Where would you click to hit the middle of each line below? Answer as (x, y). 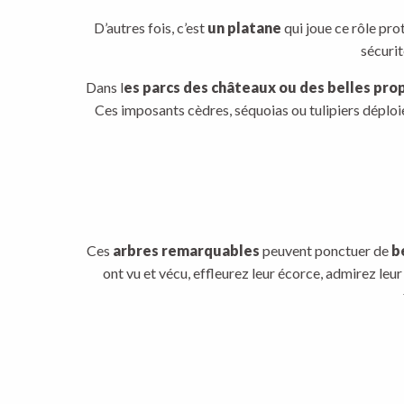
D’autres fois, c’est (150, 28)
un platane (244, 28)
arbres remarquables (184, 250)
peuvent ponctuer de (325, 250)
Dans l (104, 87)
